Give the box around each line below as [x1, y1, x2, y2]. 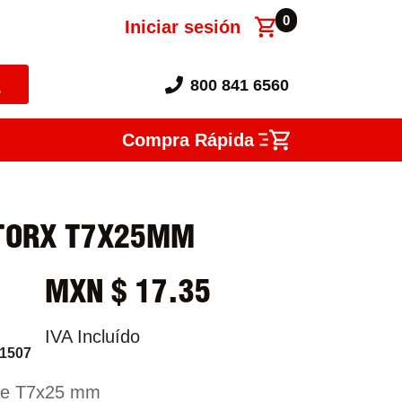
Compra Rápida [122, 129, 254, 151]
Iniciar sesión [125, 17, 240, 37]
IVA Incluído [45, 326, 140, 346]
